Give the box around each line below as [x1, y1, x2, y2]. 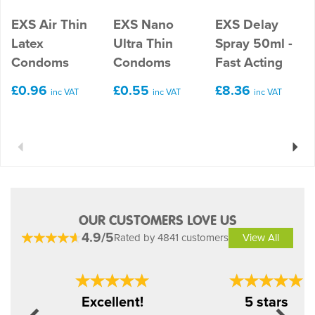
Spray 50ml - [215, 32, 292, 53]
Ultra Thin [113, 32, 173, 53]
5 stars [245, 291, 288, 312]
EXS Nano [113, 13, 174, 34]
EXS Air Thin [11, 13, 87, 34]
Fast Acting [215, 51, 283, 72]
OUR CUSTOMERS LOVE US [78, 212, 237, 229]
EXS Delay [215, 13, 278, 34]
